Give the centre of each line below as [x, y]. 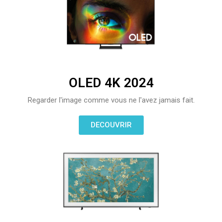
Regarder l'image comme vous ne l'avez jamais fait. [111, 100]
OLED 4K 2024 [111, 83]
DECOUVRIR [111, 125]
